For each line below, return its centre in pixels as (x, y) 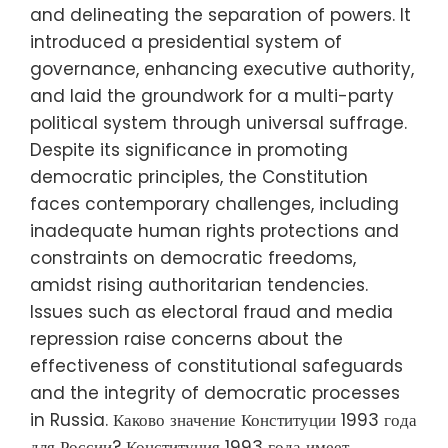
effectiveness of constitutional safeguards (216, 365)
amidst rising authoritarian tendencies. (199, 284)
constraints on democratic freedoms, (193, 257)
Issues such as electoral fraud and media (211, 311)
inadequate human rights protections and (214, 230)
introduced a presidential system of (186, 41)
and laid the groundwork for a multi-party (212, 95)
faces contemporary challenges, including (214, 203)
